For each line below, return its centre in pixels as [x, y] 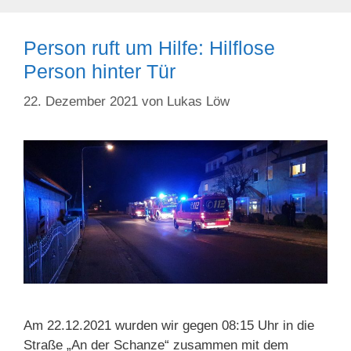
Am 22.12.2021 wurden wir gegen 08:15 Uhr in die [169, 326]
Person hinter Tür [100, 72]
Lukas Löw [198, 101]
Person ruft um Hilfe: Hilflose [149, 48]
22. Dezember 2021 [81, 101]
